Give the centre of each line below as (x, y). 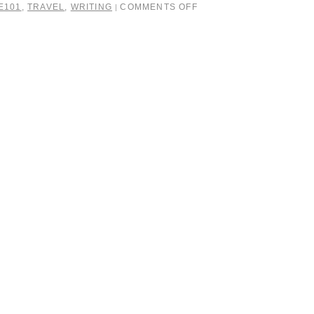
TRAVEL (46, 7)
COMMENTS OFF (159, 7)
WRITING (91, 7)
